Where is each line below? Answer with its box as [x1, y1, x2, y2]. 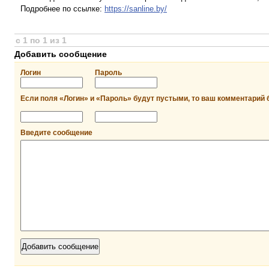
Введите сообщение [20, 128, 92, 137]
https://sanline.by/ [104, 4, 167, 13]
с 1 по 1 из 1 [16, 35, 67, 45]
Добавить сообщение [14, 49, 107, 59]
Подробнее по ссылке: [20, 4, 104, 13]
